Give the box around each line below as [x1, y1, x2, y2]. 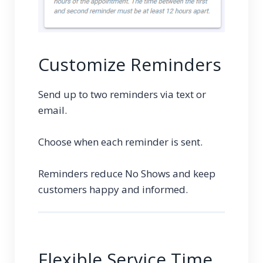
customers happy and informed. [38, 183, 188, 197]
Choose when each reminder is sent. [38, 135, 205, 149]
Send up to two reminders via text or [38, 87, 206, 102]
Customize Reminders [38, 52, 221, 77]
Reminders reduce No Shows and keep [38, 167, 215, 181]
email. [38, 103, 72, 117]
